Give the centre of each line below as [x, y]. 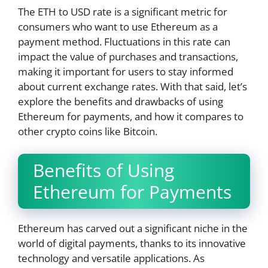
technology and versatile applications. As [111, 258]
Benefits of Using [103, 170]
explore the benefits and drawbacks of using [121, 101]
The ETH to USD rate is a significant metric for [123, 11]
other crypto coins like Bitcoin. [88, 131]
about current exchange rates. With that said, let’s [133, 86]
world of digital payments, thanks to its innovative [132, 243]
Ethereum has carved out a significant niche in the [133, 229]
